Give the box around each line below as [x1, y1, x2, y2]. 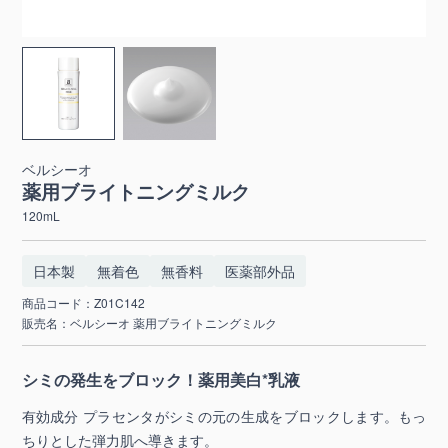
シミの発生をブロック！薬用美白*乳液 [21, 368, 300, 391]
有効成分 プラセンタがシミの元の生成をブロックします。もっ [21, 406, 427, 426]
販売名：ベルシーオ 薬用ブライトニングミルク [21, 314, 277, 331]
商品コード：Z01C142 [21, 294, 145, 311]
